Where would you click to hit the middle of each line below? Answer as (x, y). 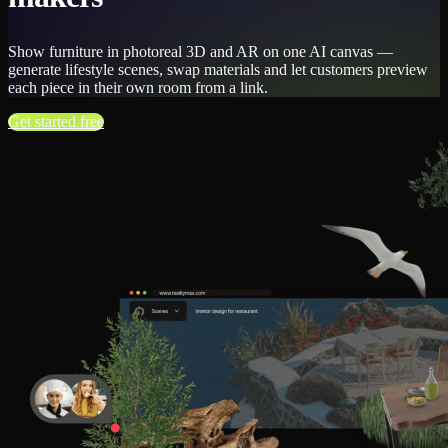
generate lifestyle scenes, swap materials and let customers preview (218, 69)
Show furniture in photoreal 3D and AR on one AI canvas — (200, 51)
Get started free (56, 121)
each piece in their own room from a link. (138, 87)
